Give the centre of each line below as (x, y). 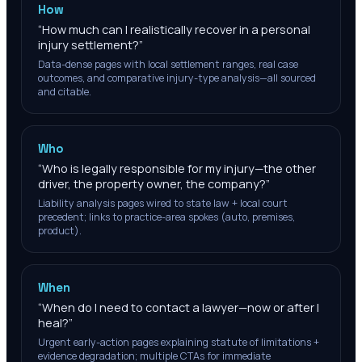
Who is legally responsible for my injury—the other (179, 168)
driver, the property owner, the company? (152, 184)
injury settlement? (88, 45)
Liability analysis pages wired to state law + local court (163, 203)
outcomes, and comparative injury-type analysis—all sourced (177, 78)
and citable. (65, 92)
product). (60, 231)
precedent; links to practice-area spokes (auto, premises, (166, 217)
